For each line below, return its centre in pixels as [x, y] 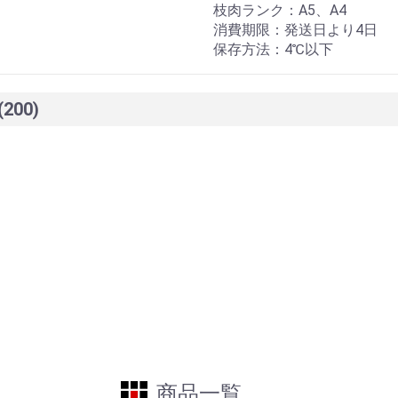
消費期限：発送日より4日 [295, 30]
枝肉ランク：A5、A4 [280, 11]
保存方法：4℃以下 [273, 50]
